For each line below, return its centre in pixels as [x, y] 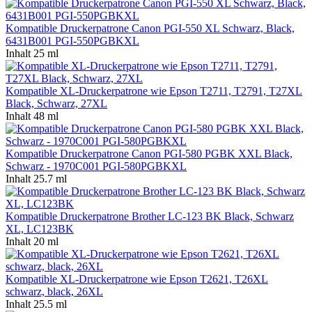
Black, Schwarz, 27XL [56, 103]
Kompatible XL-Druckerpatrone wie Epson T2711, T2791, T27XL [154, 91]
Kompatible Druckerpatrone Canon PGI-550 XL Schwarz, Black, [150, 28]
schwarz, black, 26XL [54, 291]
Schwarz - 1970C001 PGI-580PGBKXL [96, 166]
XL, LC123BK [40, 228]
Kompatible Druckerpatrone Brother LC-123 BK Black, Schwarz [150, 216]
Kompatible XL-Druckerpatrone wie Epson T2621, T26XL [137, 279]
